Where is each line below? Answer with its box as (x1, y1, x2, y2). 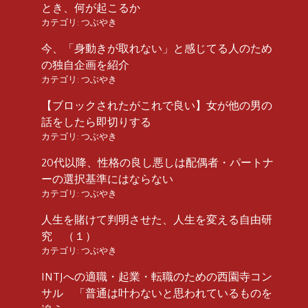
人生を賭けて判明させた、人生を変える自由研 (41, 213, 272, 226)
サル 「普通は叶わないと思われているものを (41, 287, 272, 300)
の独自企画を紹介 (41, 58, 129, 71)
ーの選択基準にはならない (41, 173, 173, 186)
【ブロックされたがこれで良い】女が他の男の (41, 99, 272, 112)
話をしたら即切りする (41, 115, 151, 129)
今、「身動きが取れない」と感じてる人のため (41, 42, 272, 55)
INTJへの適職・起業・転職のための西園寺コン (41, 270, 272, 283)
